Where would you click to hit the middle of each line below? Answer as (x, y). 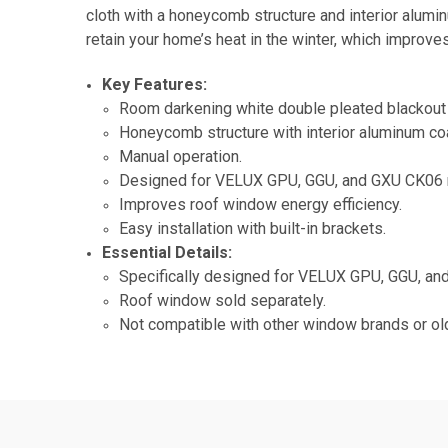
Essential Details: (167, 252)
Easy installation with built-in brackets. (252, 228)
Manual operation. (180, 156)
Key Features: (155, 84)
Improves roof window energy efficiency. (260, 204)
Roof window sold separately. (222, 300)
